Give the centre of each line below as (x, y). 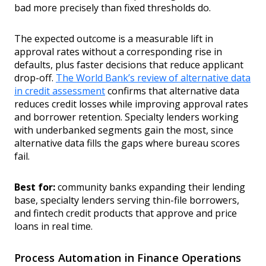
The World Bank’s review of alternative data (153, 78)
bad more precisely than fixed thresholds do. (113, 8)
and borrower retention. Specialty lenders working (126, 117)
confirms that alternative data (172, 91)
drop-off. (35, 78)
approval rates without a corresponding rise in (118, 52)
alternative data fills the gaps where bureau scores (127, 143)
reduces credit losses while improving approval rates (131, 104)
